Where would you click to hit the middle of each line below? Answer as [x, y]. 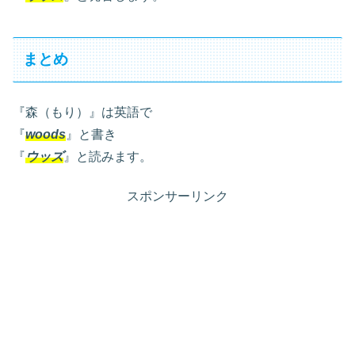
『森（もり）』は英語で [82, 112]
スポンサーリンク [177, 197]
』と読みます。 [108, 156]
